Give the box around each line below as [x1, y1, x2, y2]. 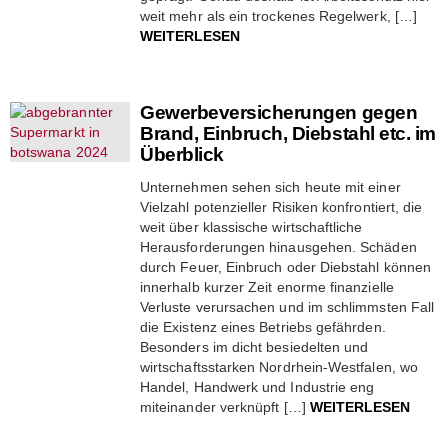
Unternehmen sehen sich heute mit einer [140, 178, 401, 195]
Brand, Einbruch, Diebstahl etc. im [140, 122, 436, 144]
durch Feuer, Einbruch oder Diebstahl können [140, 258, 432, 275]
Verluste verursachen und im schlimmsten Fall [140, 298, 435, 315]
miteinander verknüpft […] [140, 398, 310, 415]
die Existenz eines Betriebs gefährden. [140, 318, 386, 335]
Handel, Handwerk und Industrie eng [140, 378, 375, 395]
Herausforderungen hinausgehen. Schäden [140, 238, 417, 255]
